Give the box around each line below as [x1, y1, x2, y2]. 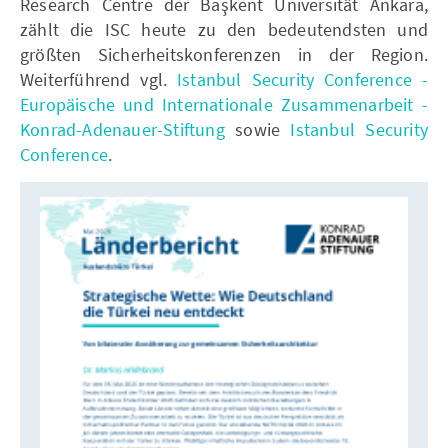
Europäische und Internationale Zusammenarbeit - [20, 92, 428, 116]
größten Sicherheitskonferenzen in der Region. [20, 42, 428, 66]
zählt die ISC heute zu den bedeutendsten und [20, 17, 428, 41]
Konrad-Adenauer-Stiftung [20, 117, 225, 141]
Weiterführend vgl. [20, 67, 178, 91]
